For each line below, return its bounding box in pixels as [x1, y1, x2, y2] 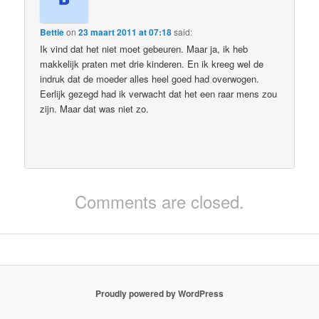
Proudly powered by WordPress [95, 286, 224, 300]
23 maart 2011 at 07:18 [78, 26, 172, 39]
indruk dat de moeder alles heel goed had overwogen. [40, 72, 260, 86]
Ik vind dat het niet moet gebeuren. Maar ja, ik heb [40, 42, 249, 56]
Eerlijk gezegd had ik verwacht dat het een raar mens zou [40, 87, 278, 101]
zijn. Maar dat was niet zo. [40, 102, 150, 116]
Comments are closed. [75, 189, 244, 214]
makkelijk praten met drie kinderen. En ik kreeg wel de [40, 57, 264, 71]
